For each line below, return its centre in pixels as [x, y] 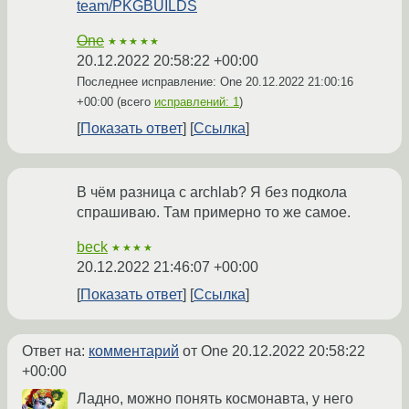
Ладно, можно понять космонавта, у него [215, 399]
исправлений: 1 [197, 102]
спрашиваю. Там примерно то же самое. [214, 213]
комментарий [134, 351]
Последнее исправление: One [161, 82]
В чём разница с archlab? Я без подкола [212, 193]
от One [205, 351]
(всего [134, 102]
